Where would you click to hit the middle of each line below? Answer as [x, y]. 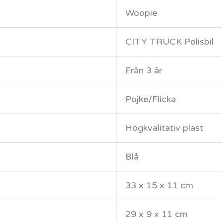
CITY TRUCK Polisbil [170, 42]
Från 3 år [144, 71]
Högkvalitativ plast [165, 128]
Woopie [141, 13]
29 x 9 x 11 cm [157, 214]
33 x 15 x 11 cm [160, 186]
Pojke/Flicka [151, 99]
